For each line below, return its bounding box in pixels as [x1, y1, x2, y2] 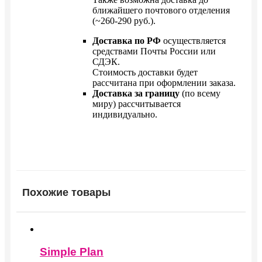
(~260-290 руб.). [92, 16, 156, 26]
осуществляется [161, 36, 226, 46]
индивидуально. [92, 109, 157, 120]
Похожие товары [22, 187, 111, 199]
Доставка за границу [92, 88, 180, 99]
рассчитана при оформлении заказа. [92, 78, 236, 88]
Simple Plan [40, 245, 104, 258]
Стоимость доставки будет [92, 67, 198, 78]
